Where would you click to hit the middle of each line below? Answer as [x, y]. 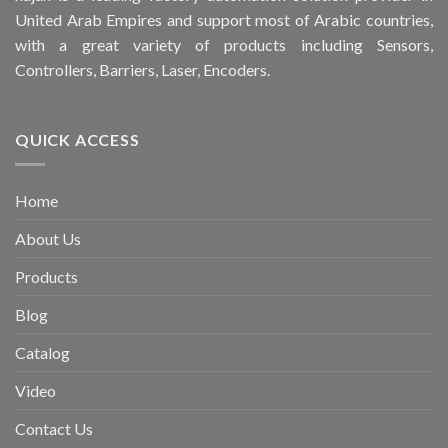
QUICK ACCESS [77, 140]
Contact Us [54, 428]
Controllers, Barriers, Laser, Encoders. [142, 70]
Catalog [42, 352]
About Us [48, 238]
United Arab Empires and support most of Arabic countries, [224, 20]
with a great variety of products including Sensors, [224, 45]
